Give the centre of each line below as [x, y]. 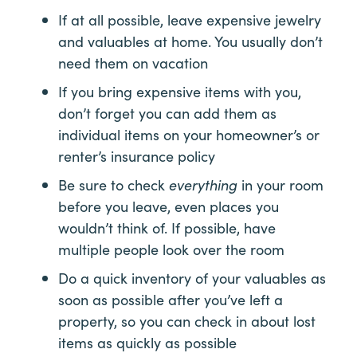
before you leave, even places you [169, 206]
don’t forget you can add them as [167, 112]
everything [203, 184]
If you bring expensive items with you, [180, 91]
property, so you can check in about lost [187, 320]
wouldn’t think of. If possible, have [167, 227]
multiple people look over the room [171, 249]
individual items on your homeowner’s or [189, 134]
